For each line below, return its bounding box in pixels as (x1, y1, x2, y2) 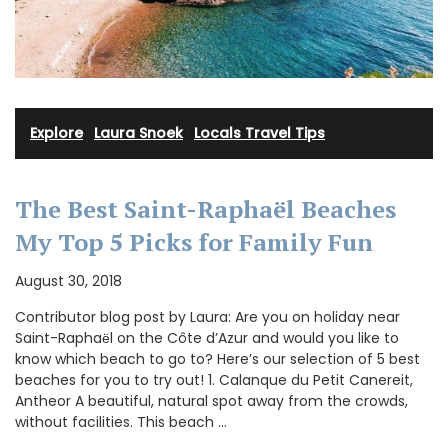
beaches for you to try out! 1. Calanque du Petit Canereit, (15, 370, 413, 391)
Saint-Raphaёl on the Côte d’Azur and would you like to (15, 328, 399, 349)
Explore (30, 123, 83, 144)
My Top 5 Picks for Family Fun (15, 226, 373, 259)
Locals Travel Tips (194, 123, 325, 144)
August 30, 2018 (15, 271, 122, 292)
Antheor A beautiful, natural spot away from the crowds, (15, 391, 408, 412)
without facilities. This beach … (15, 412, 227, 433)
